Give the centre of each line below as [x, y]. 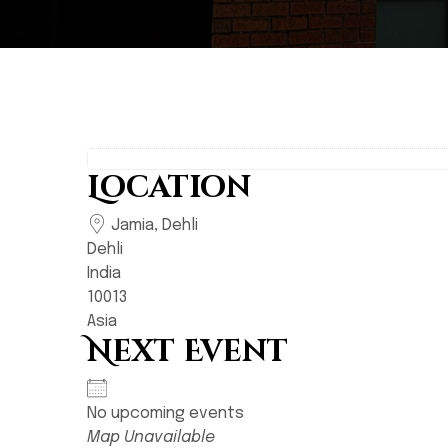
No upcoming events [165, 413]
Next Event [187, 352]
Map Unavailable [151, 437]
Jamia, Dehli [152, 225]
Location [169, 188]
